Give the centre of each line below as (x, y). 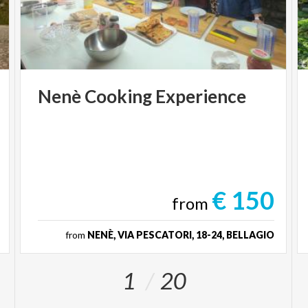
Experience (201, 96)
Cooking (119, 96)
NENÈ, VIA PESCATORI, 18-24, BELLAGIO (180, 234)
